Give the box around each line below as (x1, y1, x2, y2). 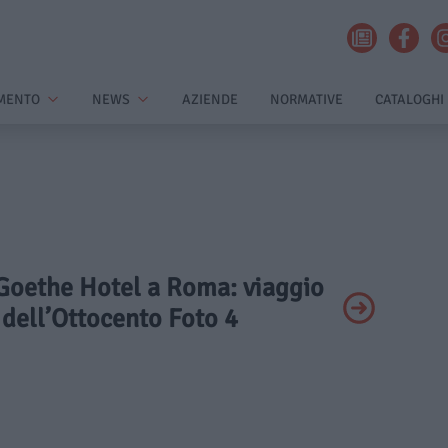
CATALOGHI (375, 91, 444, 108)
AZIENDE (182, 91, 238, 108)
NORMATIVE (270, 91, 343, 108)
